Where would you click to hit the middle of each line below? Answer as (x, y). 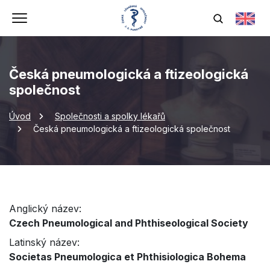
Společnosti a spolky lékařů (110, 116)
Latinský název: (44, 242)
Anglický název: (45, 209)
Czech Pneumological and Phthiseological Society (129, 223)
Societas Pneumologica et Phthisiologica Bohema (127, 257)
